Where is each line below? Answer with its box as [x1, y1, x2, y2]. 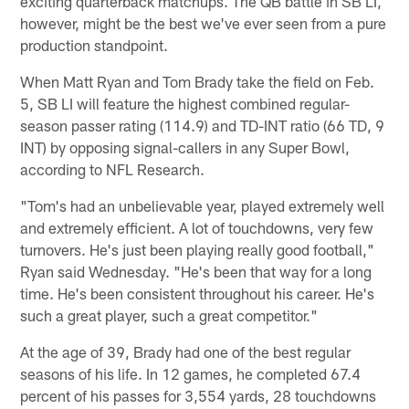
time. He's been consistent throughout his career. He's [20, 283, 375, 302]
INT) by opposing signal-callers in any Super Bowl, [20, 137, 351, 156]
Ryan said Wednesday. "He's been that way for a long [20, 261, 372, 280]
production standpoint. [20, 35, 169, 54]
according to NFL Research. [20, 159, 205, 178]
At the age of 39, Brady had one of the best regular [20, 341, 351, 361]
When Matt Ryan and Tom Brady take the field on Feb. [20, 71, 375, 90]
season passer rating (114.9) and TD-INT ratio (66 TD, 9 [20, 115, 385, 134]
